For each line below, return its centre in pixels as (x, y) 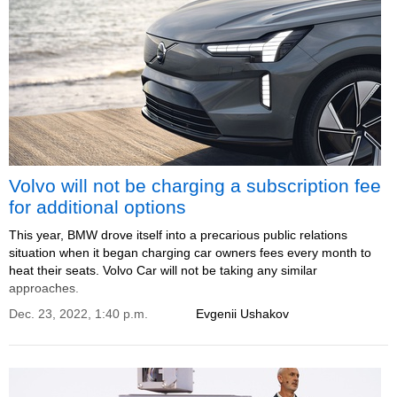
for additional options (97, 207)
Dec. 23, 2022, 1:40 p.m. (78, 314)
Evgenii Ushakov (242, 314)
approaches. (44, 288)
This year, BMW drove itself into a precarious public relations (178, 235)
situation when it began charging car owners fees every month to (190, 253)
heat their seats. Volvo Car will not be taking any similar (163, 270)
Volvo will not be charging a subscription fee (195, 186)
